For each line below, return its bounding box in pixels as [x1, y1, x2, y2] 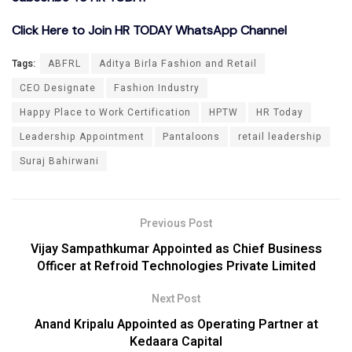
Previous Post [140, 214, 212, 232]
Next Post [152, 290, 200, 307]
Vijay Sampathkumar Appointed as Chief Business [30, 239, 322, 258]
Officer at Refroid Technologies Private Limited [36, 256, 316, 276]
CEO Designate [20, 80, 96, 95]
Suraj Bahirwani [20, 153, 99, 168]
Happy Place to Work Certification [20, 104, 191, 119]
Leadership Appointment [20, 129, 145, 144]
